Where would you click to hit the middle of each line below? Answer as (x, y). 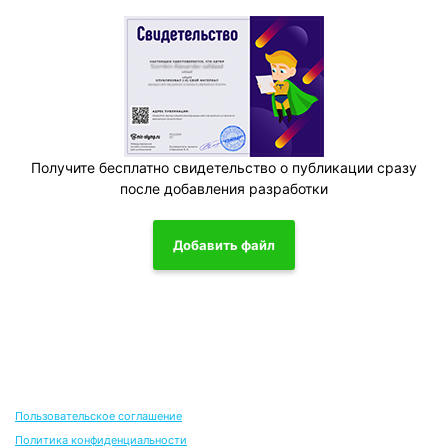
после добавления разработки (224, 188)
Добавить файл (224, 244)
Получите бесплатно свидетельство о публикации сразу (224, 167)
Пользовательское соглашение (98, 416)
